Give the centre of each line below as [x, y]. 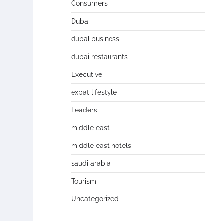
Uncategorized [95, 199]
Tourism [84, 181]
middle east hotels [101, 146]
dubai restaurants [99, 57]
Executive [87, 74]
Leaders [84, 110]
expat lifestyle [94, 92]
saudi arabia [91, 163]
